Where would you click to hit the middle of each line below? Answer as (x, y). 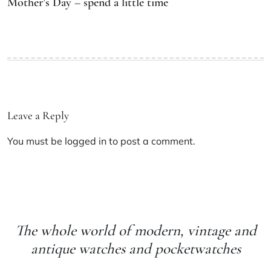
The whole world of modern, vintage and (135, 230)
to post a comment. (151, 141)
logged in (86, 141)
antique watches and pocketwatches (135, 248)
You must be (36, 141)
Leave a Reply (38, 116)
